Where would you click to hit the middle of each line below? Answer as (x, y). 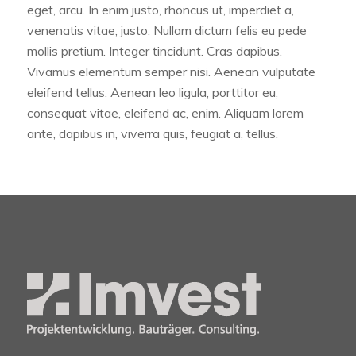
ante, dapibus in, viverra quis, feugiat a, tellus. (152, 134)
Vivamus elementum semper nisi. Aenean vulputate (171, 72)
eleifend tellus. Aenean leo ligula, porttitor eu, (152, 93)
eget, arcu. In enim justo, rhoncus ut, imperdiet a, (160, 10)
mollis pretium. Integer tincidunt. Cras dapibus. (154, 51)
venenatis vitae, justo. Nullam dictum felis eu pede (166, 31)
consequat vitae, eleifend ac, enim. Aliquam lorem (165, 113)
